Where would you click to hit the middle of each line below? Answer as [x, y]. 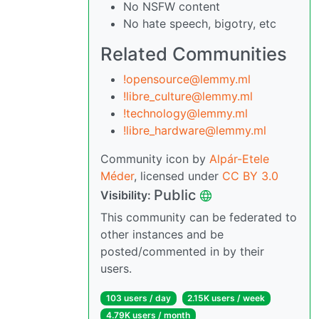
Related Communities [194, 54]
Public [175, 195]
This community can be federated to [199, 217]
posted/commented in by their [182, 251]
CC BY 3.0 [250, 176]
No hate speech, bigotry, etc [200, 23]
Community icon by [155, 159]
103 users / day [138, 298]
